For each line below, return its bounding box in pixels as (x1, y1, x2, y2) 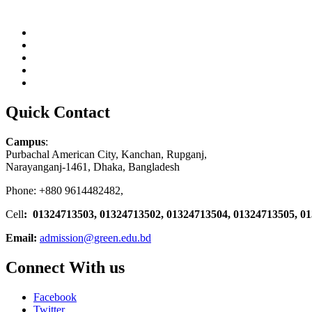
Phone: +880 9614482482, (6, 184, 123, 196)
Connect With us (6, 258, 125, 276)
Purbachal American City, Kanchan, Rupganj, (6, 148, 207, 160)
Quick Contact (6, 102, 110, 121)
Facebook (33, 290, 77, 303)
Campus (6, 135, 45, 148)
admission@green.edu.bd (40, 231, 151, 244)
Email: (6, 231, 37, 244)
